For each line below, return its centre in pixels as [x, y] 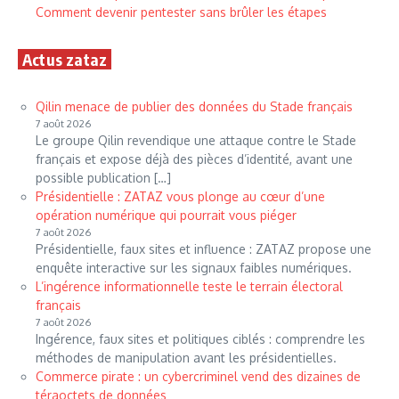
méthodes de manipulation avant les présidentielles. [186, 357]
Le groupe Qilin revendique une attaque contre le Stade [196, 140]
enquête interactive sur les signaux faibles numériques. [194, 267]
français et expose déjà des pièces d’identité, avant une [194, 159]
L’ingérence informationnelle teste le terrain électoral [189, 286]
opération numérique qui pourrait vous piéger [166, 215]
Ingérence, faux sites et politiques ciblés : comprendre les [200, 338]
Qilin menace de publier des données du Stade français [194, 106]
